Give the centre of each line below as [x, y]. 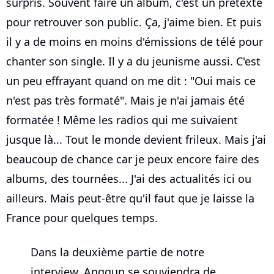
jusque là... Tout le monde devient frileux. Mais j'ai [136, 140]
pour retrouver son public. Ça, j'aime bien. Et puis [134, 22]
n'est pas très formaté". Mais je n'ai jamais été [125, 101]
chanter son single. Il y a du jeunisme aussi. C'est [133, 61]
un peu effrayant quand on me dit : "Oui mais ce [131, 81]
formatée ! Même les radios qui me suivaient [122, 120]
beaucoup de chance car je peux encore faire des [133, 159]
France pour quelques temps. [82, 218]
